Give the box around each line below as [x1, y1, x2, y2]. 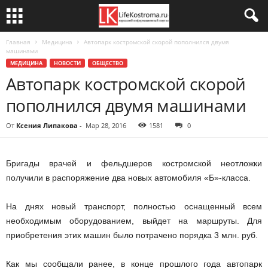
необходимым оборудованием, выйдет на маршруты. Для [6, 216, 262, 226]
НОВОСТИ [54, 59, 81, 67]
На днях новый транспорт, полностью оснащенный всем [6, 202, 262, 211]
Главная [6, 38, 31, 46]
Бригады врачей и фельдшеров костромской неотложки [6, 159, 262, 168]
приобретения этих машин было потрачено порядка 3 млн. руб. [6, 230, 258, 240]
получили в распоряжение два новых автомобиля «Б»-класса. [6, 173, 251, 182]
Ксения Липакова [16, 121, 78, 130]
